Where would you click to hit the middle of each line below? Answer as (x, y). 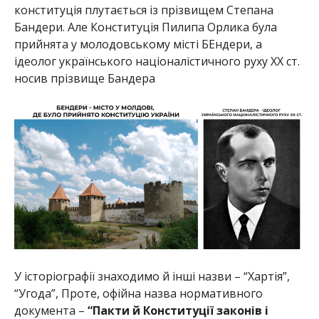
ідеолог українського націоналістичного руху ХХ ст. (157, 61)
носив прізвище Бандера (84, 78)
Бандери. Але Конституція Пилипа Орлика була (145, 27)
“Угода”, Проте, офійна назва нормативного (138, 294)
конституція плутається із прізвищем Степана (143, 10)
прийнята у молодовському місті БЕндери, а (138, 44)
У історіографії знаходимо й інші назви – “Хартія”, (152, 277)
